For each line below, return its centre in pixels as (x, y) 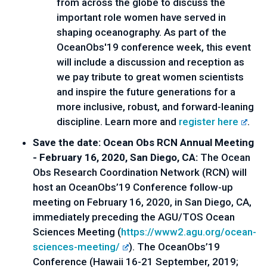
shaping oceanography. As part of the (142, 32)
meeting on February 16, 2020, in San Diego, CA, (142, 202)
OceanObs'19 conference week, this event (154, 47)
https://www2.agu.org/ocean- (189, 232)
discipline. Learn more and (118, 122)
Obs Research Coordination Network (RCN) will (140, 172)
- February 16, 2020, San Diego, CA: (117, 157)
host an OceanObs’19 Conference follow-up (133, 187)
